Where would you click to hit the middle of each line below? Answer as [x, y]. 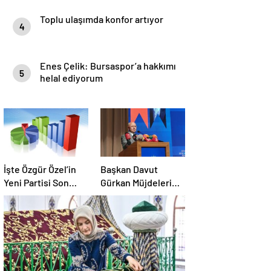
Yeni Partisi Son [36, 182]
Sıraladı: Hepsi [131, 196]
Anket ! [19, 196]
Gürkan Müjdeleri [136, 182]
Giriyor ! [117, 222]
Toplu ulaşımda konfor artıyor [102, 19]
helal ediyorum [71, 78]
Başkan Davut [129, 169]
